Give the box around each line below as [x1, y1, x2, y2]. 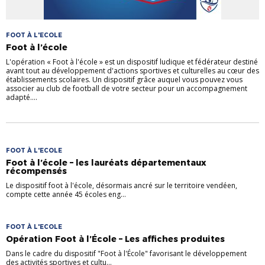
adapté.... [6, 92, 37, 103]
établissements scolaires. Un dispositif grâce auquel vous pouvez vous [6, 75, 243, 85]
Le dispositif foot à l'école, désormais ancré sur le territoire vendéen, [6, 180, 237, 191]
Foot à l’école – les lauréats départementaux [6, 157, 206, 169]
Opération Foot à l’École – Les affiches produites [6, 234, 225, 245]
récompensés [6, 166, 67, 177]
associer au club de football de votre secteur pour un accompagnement [6, 83, 247, 94]
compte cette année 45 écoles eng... [6, 189, 126, 200]
